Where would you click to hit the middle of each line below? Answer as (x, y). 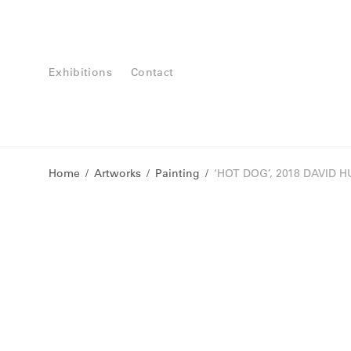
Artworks (118, 173)
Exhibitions (80, 72)
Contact (152, 72)
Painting (177, 173)
